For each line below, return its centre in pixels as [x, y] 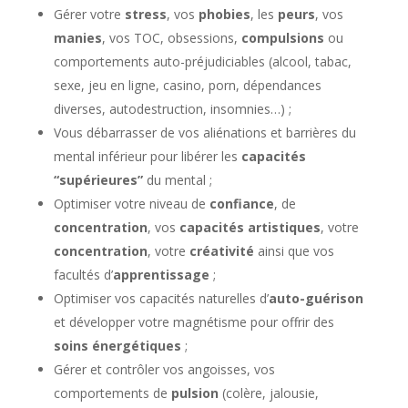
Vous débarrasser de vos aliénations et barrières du [204, 132]
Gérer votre [89, 14]
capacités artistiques [250, 227]
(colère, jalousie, [268, 393]
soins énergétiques [117, 345]
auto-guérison [316, 298]
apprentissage [161, 274]
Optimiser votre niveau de [131, 203]
